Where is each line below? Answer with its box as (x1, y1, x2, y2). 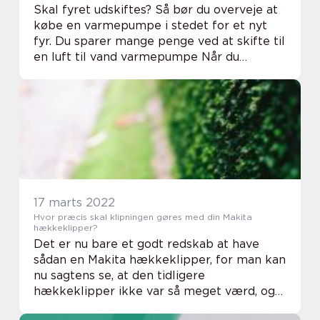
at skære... (34, 97, 91, 111)
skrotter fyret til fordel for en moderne (34, 66, 261, 79)
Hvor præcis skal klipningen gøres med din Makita (34, 211, 252, 222)
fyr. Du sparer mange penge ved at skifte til (34, 34, 285, 48)
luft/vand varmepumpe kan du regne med (34, 81, 274, 95)
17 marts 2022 (34, 196, 115, 209)
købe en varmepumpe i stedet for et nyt (34, 19, 267, 32)
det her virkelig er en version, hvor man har (34, 300, 282, 314)
